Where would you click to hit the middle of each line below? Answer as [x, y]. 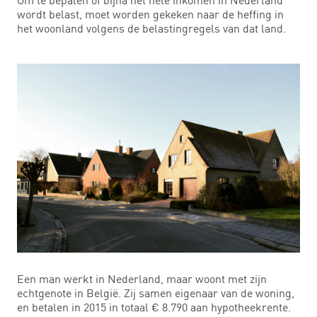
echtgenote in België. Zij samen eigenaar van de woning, [156, 293]
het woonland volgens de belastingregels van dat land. [151, 28]
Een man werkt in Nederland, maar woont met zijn [142, 278]
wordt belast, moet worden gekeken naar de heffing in [150, 14]
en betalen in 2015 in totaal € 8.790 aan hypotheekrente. [154, 307]
